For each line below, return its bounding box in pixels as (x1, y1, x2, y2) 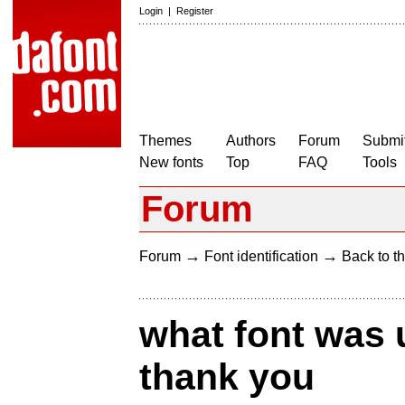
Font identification (204, 249, 318, 264)
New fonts (139, 155, 203, 170)
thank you (139, 356, 315, 399)
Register (176, 5, 213, 16)
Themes (139, 133, 192, 148)
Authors (226, 133, 276, 148)
